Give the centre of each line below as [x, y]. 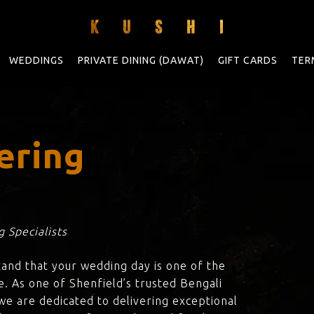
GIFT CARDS [247, 60]
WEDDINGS [36, 60]
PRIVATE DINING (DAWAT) [141, 60]
